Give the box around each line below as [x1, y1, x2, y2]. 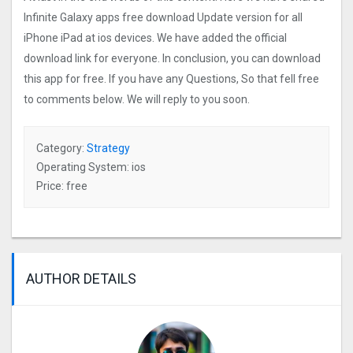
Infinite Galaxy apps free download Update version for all [24, 11, 303, 24]
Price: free [36, 180, 87, 193]
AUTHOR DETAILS [26, 270, 136, 288]
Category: [36, 142, 87, 155]
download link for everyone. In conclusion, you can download [24, 52, 321, 65]
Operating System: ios [36, 161, 146, 174]
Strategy [87, 142, 130, 155]
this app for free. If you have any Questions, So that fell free [24, 72, 319, 86]
